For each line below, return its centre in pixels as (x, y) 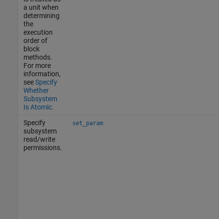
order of (35, 40)
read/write (39, 139)
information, (42, 74)
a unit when (41, 7)
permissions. (43, 147)
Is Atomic (37, 107)
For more (37, 65)
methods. (38, 57)
